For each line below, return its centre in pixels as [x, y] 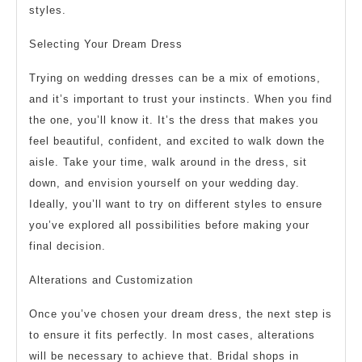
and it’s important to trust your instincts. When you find [181, 99]
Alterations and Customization [111, 280]
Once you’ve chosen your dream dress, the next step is [181, 314]
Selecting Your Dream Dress [106, 44]
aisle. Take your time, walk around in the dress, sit [168, 162]
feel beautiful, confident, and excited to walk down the [177, 141]
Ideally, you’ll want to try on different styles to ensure [176, 204]
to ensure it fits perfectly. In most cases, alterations [172, 335]
